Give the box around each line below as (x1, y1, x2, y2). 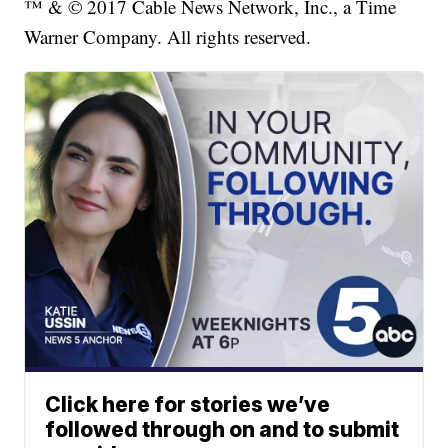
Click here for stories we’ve (45, 392, 331, 418)
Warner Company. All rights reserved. (24, 24, 312, 50)
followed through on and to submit (45, 417, 400, 443)
